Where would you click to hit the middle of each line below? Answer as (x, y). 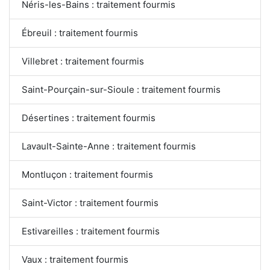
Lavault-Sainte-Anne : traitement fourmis (109, 146)
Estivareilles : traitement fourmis (91, 231)
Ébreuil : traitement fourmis (80, 33)
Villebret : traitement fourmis (83, 61)
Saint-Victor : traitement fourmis (90, 203)
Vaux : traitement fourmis (75, 260)
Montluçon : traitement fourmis (87, 175)
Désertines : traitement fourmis (89, 118)
